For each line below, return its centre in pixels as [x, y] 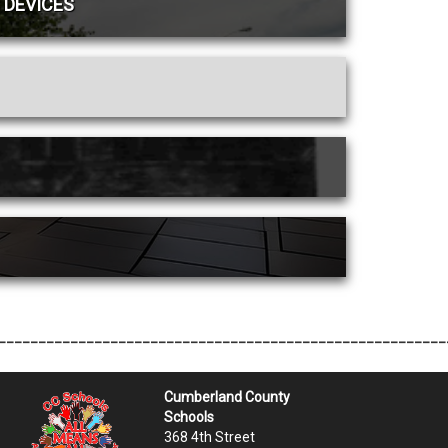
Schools [189, 417]
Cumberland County [227, 397]
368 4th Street [210, 437]
